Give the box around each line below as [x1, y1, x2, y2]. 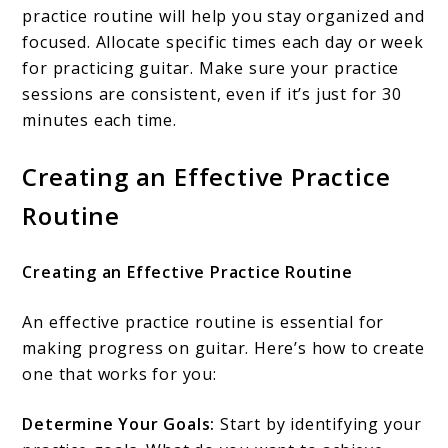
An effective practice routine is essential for [22, 311, 385, 334]
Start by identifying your [215, 413, 423, 436]
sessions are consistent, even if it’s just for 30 [22, 83, 402, 106]
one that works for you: [22, 363, 217, 386]
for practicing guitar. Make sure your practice [22, 57, 400, 80]
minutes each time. [22, 109, 177, 132]
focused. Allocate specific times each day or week [22, 31, 424, 54]
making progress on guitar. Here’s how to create [22, 337, 426, 360]
